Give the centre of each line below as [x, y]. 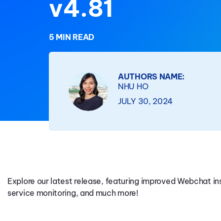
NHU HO [133, 86]
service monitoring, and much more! [73, 193]
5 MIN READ [72, 37]
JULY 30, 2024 [146, 101]
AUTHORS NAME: [151, 76]
